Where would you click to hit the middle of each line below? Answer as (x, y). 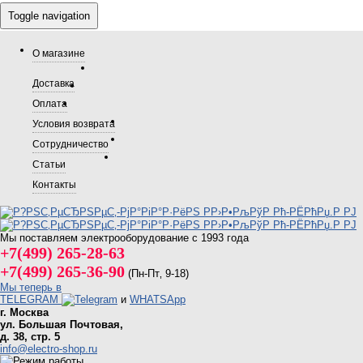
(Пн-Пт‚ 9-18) (157, 273)
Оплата (50, 103)
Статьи (49, 164)
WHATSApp (158, 299)
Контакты (54, 184)
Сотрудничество (70, 144)
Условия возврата (74, 124)
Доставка (53, 83)
